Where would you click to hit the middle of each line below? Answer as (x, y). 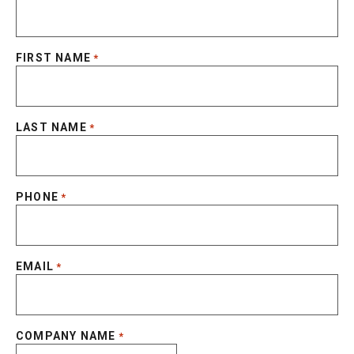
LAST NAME (51, 128)
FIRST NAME (53, 58)
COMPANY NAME (66, 336)
